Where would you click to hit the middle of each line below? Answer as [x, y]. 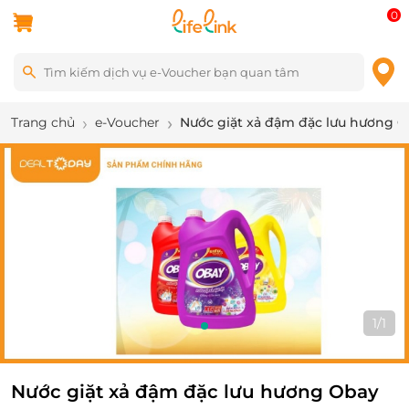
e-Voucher [127, 122]
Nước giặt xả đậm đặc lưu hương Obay [195, 392]
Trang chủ [43, 122]
